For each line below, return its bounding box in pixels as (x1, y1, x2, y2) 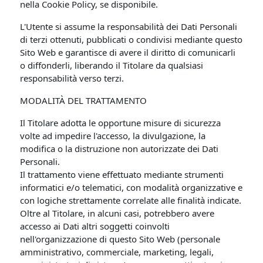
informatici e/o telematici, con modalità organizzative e (20, 181, 243, 193)
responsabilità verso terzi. (20, 72, 124, 84)
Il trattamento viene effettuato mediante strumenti (20, 168, 224, 180)
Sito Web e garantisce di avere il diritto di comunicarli (20, 46, 236, 58)
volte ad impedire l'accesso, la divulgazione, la (20, 130, 206, 141)
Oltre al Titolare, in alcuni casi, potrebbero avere (20, 207, 215, 219)
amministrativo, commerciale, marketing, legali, (20, 246, 214, 258)
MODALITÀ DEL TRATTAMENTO (20, 95, 147, 106)
